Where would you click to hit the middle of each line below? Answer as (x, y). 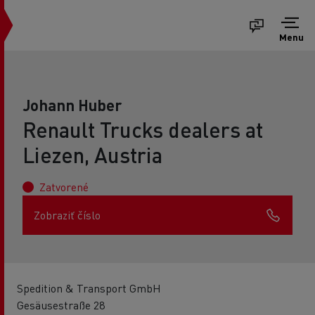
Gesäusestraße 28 (61, 305)
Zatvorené (64, 187)
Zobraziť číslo (67, 215)
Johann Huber (72, 105)
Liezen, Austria (92, 155)
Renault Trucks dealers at (143, 129)
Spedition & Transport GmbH (89, 288)
